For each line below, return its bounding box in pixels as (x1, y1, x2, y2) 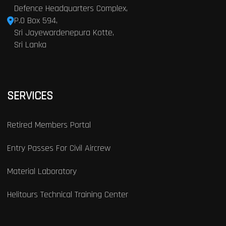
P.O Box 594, (14, 14, 58, 26)
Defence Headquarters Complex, (14, 2, 128, 14)
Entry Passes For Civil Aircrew (7, 142, 110, 154)
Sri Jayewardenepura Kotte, (14, 26, 114, 38)
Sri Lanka (14, 38, 46, 50)
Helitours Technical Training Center (7, 188, 128, 200)
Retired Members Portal (7, 119, 91, 131)
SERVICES (7, 88, 53, 103)
